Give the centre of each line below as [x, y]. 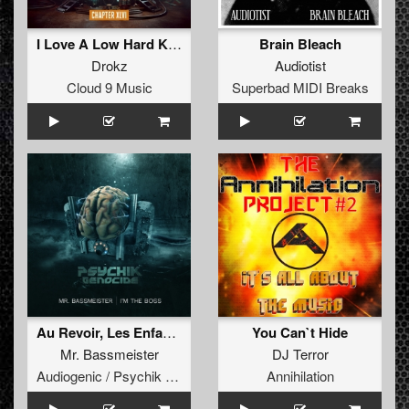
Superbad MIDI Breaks [300, 88]
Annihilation [300, 376]
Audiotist [300, 66]
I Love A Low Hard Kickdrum [175, 44]
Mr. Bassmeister [109, 354]
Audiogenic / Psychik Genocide [172, 376]
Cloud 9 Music [109, 88]
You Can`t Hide [300, 333]
